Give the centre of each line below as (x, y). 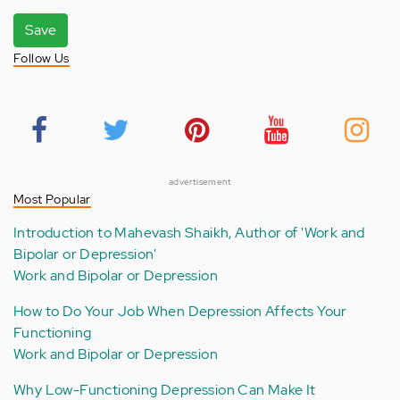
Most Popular (52, 199)
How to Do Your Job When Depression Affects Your (180, 311)
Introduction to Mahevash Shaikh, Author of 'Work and (189, 232)
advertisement (200, 181)
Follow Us (42, 58)
